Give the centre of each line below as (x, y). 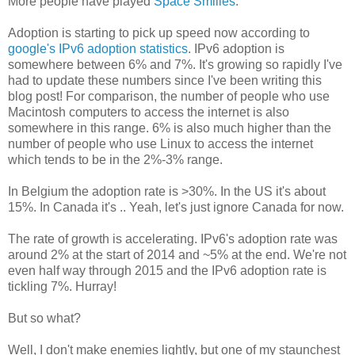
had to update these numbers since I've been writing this (165, 80)
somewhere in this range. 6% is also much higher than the (170, 128)
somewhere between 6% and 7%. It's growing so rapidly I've (175, 64)
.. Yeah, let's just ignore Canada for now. (232, 207)
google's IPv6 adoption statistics (98, 48)
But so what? (44, 318)
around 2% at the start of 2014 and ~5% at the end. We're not (177, 254)
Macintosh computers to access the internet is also (149, 112)
